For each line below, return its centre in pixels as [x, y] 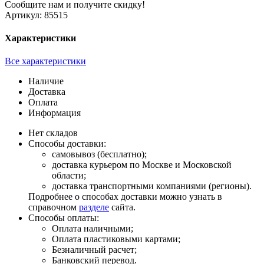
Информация [55, 113]
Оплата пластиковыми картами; [116, 239]
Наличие [46, 81]
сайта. [122, 207]
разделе [94, 207]
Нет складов [53, 133]
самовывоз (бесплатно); [99, 154]
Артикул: [23, 15]
